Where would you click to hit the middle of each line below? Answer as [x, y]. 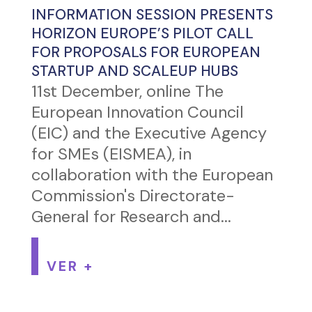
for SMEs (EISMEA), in [111, 154]
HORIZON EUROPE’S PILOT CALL [142, 34]
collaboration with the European [152, 175]
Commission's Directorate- [133, 196]
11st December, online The [127, 92]
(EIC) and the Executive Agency [149, 133]
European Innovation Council [137, 112]
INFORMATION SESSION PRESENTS [152, 15]
